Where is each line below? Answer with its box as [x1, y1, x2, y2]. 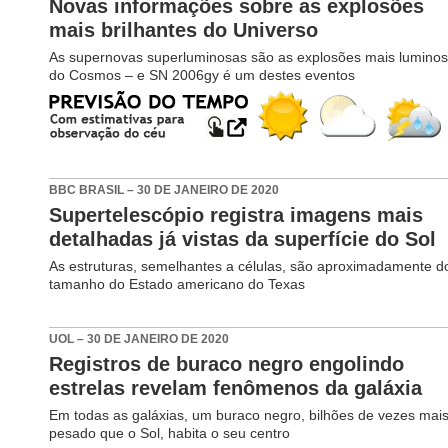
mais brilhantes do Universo [49, 18, 319, 41]
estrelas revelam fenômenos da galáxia [49, 376, 423, 399]
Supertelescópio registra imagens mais [49, 203, 424, 226]
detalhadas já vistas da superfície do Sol [49, 227, 437, 250]
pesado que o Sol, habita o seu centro [49, 424, 291, 441]
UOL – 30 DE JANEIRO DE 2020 [49, 331, 230, 346]
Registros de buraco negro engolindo [49, 352, 405, 375]
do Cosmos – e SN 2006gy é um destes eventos [49, 66, 356, 83]
